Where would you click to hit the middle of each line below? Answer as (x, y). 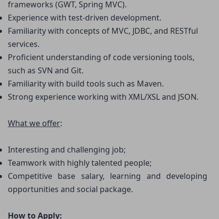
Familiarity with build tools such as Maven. (86, 84)
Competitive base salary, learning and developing (108, 176)
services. (24, 44)
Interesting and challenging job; (67, 150)
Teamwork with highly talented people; (80, 163)
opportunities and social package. (70, 189)
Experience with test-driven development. (85, 18)
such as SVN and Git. (46, 70)
